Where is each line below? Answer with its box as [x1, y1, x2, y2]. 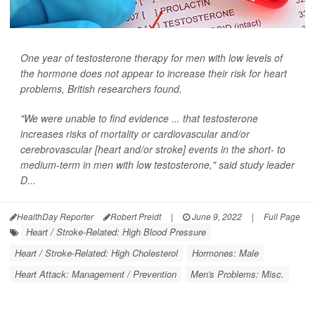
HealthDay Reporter [17, 210, 94, 222]
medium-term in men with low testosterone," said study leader [20, 157, 295, 172]
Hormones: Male [192, 246, 259, 259]
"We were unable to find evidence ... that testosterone [20, 111, 258, 125]
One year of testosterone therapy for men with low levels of [20, 51, 283, 65]
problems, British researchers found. [20, 82, 182, 96]
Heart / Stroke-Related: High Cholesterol [15, 246, 178, 259]
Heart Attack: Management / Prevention [15, 267, 176, 281]
